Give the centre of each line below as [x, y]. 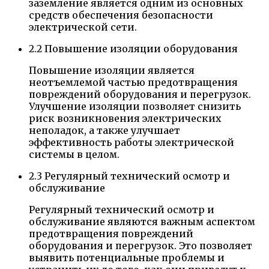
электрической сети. [83, 27]
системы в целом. [74, 154]
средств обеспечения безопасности [121, 15]
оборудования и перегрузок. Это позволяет [141, 245]
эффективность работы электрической [131, 142]
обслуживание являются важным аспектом [142, 221]
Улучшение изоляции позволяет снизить [135, 106]
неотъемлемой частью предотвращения [133, 82]
